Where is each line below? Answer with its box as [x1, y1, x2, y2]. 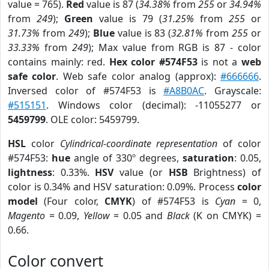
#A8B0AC [163, 84, 205, 97]
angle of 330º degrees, [70, 151, 183, 165]
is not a [197, 55, 242, 68]
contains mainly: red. [8, 55, 109, 68]
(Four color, [38, 195, 105, 208]
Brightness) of [187, 166, 262, 179]
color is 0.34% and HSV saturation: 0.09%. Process [8, 180, 237, 193]
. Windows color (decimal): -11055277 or [46, 98, 261, 112]
